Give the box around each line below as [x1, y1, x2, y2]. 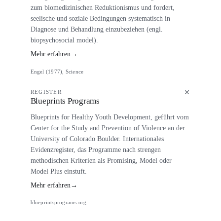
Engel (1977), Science [30, 68, 84, 74]
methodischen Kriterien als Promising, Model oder [30, 156, 172, 164]
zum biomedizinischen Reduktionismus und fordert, [30, 3, 175, 11]
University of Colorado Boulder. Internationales [30, 134, 164, 143]
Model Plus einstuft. [30, 167, 87, 175]
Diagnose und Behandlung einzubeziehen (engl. [30, 25, 163, 33]
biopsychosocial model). [30, 36, 98, 44]
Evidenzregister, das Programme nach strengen [30, 145, 161, 153]
